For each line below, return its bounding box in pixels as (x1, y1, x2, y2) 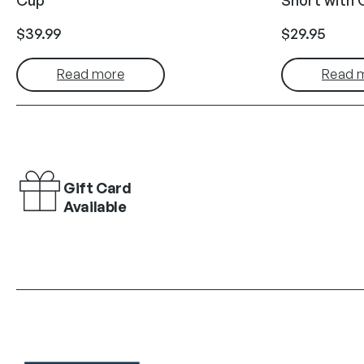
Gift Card (63, 179, 132, 197)
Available (63, 197, 127, 216)
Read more (57, 66, 124, 83)
